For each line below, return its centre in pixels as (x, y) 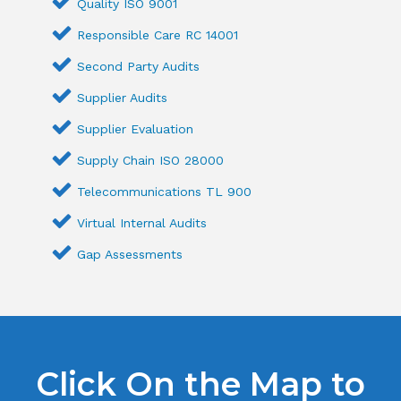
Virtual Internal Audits (142, 223)
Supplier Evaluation (136, 129)
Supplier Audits (123, 98)
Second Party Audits (139, 67)
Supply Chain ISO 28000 (151, 161)
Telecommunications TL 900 (165, 192)
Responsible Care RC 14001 (158, 35)
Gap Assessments (130, 255)
